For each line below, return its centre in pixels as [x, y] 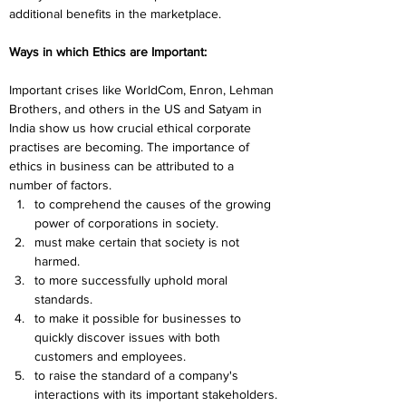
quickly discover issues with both [129, 337]
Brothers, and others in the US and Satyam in [137, 109]
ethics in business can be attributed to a [123, 166]
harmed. [57, 261]
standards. [63, 299]
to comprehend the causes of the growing [155, 204]
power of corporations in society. [126, 223]
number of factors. [60, 185]
